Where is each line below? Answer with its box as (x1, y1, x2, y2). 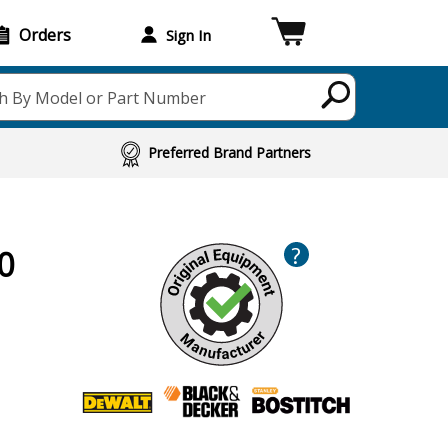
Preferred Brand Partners (148, 143, 312, 162)
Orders (19, 23, 71, 46)
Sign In (165, 24, 211, 45)
